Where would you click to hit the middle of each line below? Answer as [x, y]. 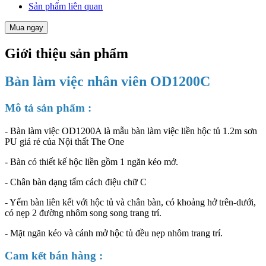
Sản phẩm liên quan [66, 7]
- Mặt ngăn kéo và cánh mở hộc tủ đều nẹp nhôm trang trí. [114, 233]
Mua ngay [26, 28]
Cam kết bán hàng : [54, 256]
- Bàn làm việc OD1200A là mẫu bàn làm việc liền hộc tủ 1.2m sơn [131, 131]
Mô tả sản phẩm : [48, 107]
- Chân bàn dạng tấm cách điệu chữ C [76, 182]
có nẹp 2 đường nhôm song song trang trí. [83, 213]
